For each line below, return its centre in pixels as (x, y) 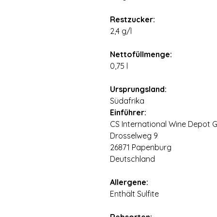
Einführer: (128, 112)
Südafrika (127, 101)
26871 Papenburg (141, 147)
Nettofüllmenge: (141, 54)
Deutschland (132, 159)
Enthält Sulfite (134, 194)
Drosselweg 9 (134, 136)
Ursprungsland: (138, 89)
